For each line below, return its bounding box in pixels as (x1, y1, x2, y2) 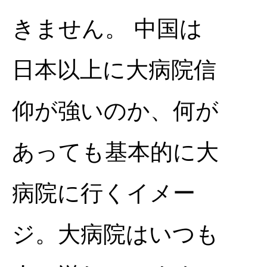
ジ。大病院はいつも (12, 221, 219, 247)
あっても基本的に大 (12, 139, 219, 165)
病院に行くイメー (12, 180, 195, 206)
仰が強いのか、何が (12, 98, 219, 124)
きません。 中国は (12, 15, 203, 42)
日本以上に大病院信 (12, 57, 216, 83)
